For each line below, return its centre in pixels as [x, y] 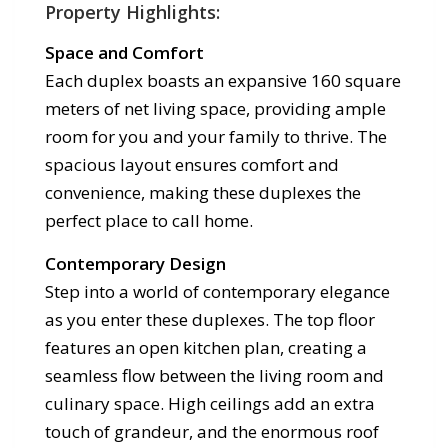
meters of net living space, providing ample [215, 108]
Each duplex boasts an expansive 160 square [223, 80]
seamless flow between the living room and [214, 375]
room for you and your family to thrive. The [216, 136]
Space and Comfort [124, 52]
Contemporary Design [135, 263]
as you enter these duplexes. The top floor [210, 319]
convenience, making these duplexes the [203, 192]
